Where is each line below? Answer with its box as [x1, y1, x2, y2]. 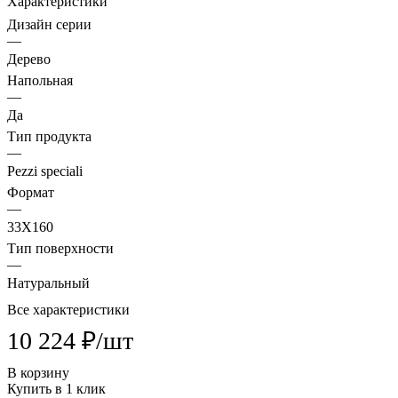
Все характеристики [7, 302, 130, 318]
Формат [7, 185, 54, 201]
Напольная [7, 73, 73, 89]
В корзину [7, 365, 69, 381]
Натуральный [7, 275, 90, 291]
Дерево [7, 52, 51, 68]
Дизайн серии [7, 17, 92, 33]
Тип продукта [7, 129, 92, 145]
